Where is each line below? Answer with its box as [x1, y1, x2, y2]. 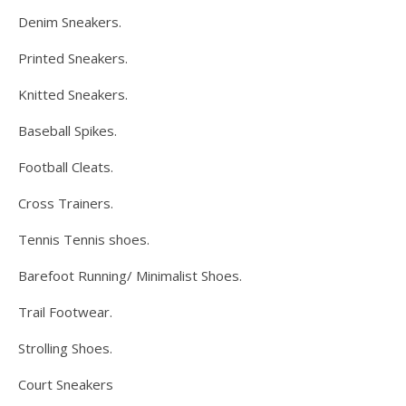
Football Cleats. [18, 158, 113, 176]
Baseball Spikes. [18, 121, 117, 140]
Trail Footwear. [18, 303, 112, 321]
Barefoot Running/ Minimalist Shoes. [18, 266, 242, 285]
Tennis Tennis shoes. [18, 230, 150, 248]
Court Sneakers [18, 375, 113, 393]
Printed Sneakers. [18, 49, 128, 67]
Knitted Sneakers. [18, 85, 128, 103]
